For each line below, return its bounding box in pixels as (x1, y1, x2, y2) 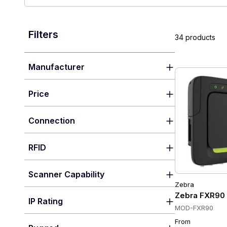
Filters (28, 28, 58, 41)
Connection (28, 116, 75, 126)
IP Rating (28, 196, 63, 206)
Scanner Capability (28, 169, 104, 179)
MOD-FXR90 (175, 204, 214, 212)
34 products (175, 32, 216, 42)
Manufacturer (28, 62, 85, 72)
